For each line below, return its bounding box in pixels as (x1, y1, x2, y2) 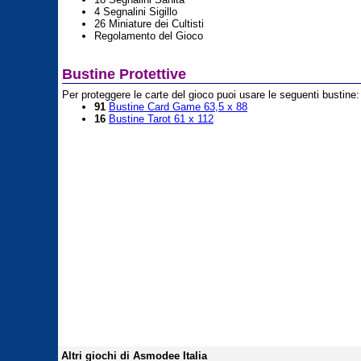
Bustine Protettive (62, 66, 186, 82)
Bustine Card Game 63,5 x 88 (109, 101, 247, 113)
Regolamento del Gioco (94, 30, 203, 42)
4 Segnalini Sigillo (94, 6, 177, 18)
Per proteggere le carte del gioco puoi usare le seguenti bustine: (62, 89, 359, 101)
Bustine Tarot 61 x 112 (109, 113, 214, 125)
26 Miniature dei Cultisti (94, 18, 204, 30)
